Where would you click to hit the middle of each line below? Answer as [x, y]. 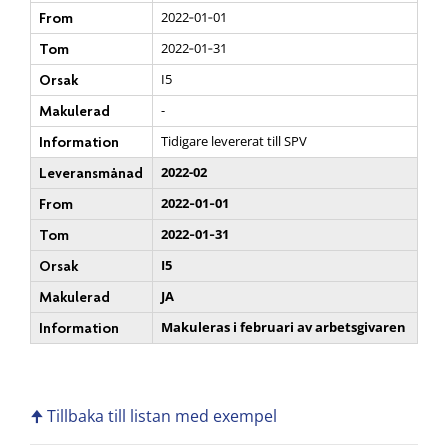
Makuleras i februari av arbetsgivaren [283, 326]
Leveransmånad [91, 172]
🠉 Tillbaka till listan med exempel [153, 415]
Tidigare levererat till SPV [234, 140]
